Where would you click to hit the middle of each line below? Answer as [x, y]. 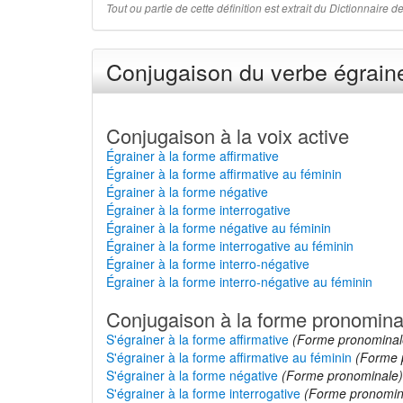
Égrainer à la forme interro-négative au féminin [239, 282]
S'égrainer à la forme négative [192, 375]
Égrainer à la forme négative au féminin [219, 228]
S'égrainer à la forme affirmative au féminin [229, 357]
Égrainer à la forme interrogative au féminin [230, 246]
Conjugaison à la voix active [228, 135]
